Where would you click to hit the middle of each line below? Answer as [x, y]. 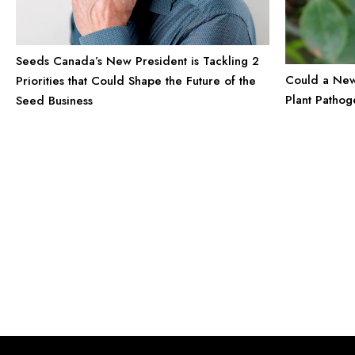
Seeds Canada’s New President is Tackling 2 [137, 61]
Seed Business [54, 100]
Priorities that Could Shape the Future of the [136, 80]
